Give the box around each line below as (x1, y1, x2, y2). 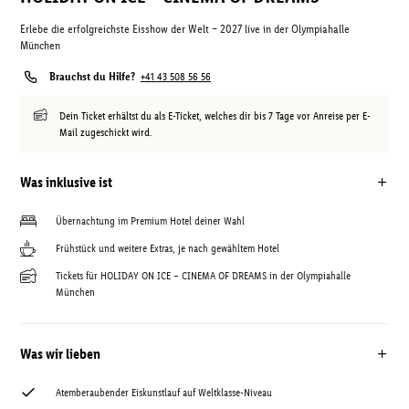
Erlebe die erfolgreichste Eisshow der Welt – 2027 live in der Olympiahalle (20, 22, 350, 36)
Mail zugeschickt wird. (59, 126, 152, 139)
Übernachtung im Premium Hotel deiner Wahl (56, 215, 245, 227)
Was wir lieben (20, 345, 100, 362)
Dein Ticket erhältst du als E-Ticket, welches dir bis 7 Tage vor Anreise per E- (59, 110, 371, 122)
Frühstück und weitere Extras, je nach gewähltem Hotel (56, 242, 279, 255)
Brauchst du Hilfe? (49, 69, 135, 83)
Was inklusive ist (20, 173, 112, 191)
